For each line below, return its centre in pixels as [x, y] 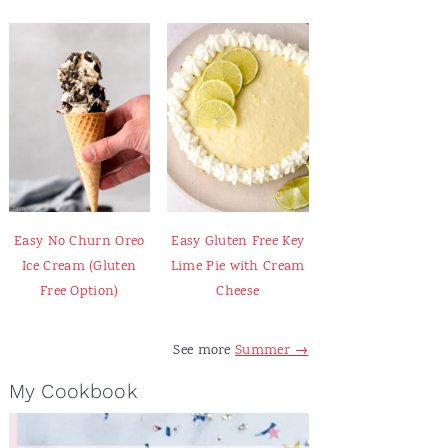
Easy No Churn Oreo [79, 241]
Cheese [238, 291]
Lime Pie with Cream [237, 266]
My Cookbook [72, 391]
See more [204, 350]
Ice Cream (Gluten [79, 266]
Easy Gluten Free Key [238, 241]
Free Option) [79, 291]
